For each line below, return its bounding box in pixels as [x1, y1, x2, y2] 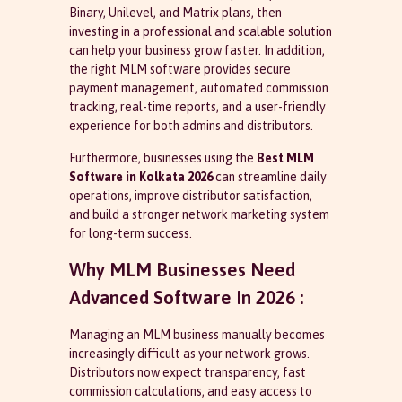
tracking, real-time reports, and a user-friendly [68, 100, 326, 115]
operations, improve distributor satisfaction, [68, 188, 312, 203]
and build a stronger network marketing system [68, 206, 329, 222]
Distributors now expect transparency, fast [68, 365, 306, 380]
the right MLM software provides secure [68, 62, 291, 77]
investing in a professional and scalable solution [68, 24, 332, 39]
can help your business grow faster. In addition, [68, 43, 325, 58]
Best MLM [256, 150, 314, 165]
